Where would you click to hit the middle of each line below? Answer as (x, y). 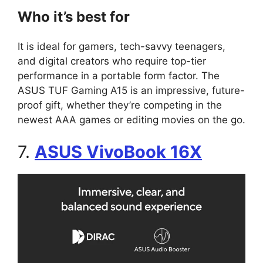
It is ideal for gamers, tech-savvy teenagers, (122, 46)
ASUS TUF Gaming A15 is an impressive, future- (131, 90)
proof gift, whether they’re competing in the (120, 105)
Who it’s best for (74, 16)
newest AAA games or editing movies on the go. (131, 119)
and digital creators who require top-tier (112, 61)
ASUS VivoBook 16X (118, 152)
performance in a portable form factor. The (119, 75)
